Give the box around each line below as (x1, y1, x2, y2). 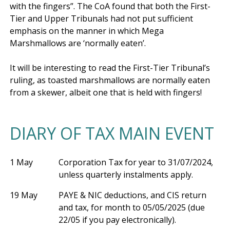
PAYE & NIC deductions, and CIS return (58, 189, 206, 201)
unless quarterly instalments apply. (58, 168, 193, 180)
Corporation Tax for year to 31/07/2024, (58, 156, 213, 168)
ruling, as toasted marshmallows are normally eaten (10, 74, 210, 86)
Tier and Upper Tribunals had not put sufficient (10, 12, 193, 24)
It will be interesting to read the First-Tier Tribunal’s (10, 62, 210, 73)
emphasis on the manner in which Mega (10, 25, 164, 36)
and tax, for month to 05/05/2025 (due (58, 201, 205, 213)
